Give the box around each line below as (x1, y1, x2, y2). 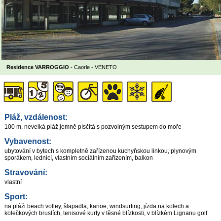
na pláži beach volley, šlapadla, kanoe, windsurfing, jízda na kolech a (4, 203, 189, 210)
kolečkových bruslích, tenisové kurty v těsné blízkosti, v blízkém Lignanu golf (4, 210, 207, 217)
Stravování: (4, 168, 47, 177)
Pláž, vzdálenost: (4, 112, 68, 121)
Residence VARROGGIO (6, 64, 69, 71)
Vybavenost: (4, 137, 51, 146)
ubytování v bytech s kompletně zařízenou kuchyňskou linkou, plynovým (4, 147, 196, 154)
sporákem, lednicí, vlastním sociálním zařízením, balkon (4, 154, 153, 161)
